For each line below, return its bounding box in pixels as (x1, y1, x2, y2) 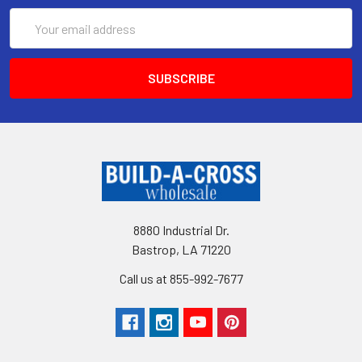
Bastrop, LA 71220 (131, 242, 231, 258)
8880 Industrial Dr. (133, 222, 229, 238)
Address (10, 29, 54, 45)
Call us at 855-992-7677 (119, 271, 243, 287)
